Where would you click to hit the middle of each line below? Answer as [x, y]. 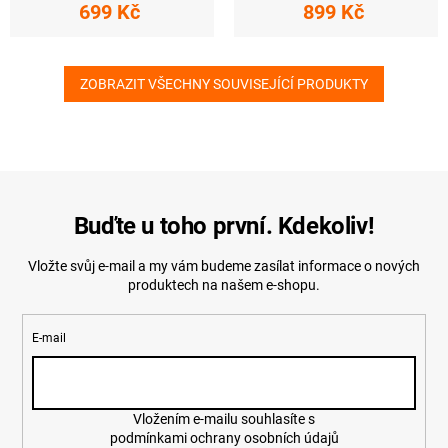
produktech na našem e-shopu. [224, 285]
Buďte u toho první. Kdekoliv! [224, 226]
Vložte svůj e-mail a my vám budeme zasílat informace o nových [224, 266]
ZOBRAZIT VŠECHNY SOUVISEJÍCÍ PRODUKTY [224, 84]
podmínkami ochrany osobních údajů [224, 437]
